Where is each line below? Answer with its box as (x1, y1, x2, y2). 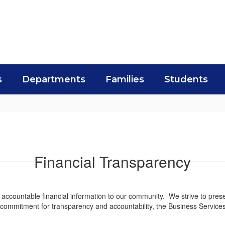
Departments (22, 74, 85, 85)
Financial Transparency (34, 151, 191, 172)
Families (105, 74, 144, 85)
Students (164, 74, 208, 85)
